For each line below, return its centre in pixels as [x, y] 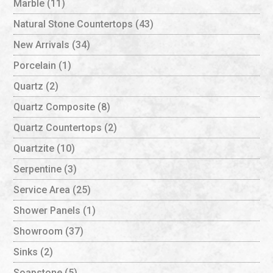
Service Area [42, 190]
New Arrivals [42, 44]
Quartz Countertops [58, 127]
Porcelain [35, 65]
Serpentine [38, 169]
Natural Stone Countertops [73, 24]
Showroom [38, 231]
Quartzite [34, 148]
